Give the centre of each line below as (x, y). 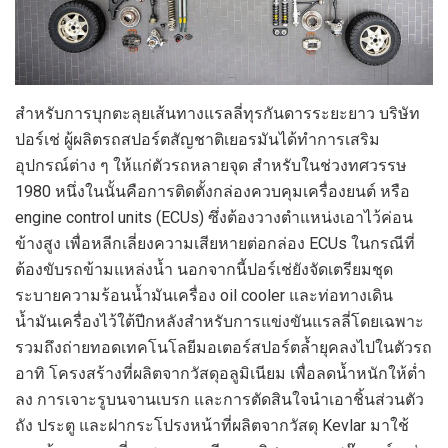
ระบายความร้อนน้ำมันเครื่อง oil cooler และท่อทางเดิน (204, 295)
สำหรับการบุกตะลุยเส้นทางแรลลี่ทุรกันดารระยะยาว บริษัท (217, 113)
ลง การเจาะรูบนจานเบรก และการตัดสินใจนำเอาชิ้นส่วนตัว (219, 399)
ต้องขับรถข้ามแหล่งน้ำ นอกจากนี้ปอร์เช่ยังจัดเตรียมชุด (204, 269)
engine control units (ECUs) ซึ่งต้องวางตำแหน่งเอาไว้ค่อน (214, 217)
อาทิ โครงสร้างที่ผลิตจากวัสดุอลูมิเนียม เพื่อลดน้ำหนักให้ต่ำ (220, 373)
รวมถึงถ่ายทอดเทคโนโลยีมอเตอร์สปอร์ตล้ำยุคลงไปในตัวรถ (223, 347)
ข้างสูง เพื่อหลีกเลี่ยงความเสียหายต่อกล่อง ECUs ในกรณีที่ (215, 243)
